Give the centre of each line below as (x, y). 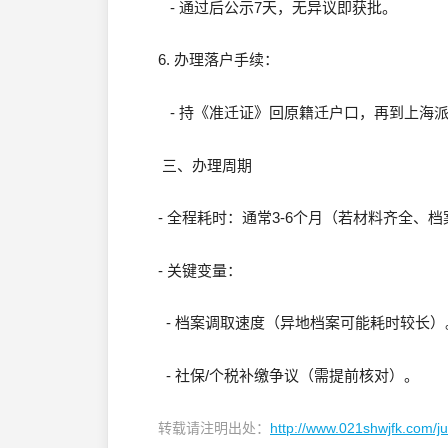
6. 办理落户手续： (218, 60)
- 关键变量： (200, 270)
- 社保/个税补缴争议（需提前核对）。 (288, 375)
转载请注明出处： (214, 427)
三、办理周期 (205, 165)
